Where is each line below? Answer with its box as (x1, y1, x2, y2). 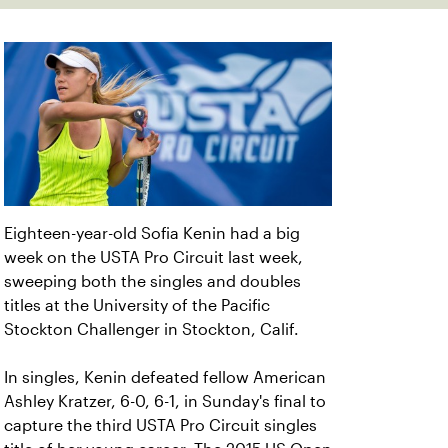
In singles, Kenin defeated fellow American (4, 369, 326, 386)
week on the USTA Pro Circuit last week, (4, 249, 303, 266)
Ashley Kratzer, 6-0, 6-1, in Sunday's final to (4, 393, 326, 410)
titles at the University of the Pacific (4, 297, 270, 314)
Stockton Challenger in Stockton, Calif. (4, 321, 299, 338)
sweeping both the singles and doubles (4, 273, 301, 290)
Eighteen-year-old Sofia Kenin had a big (4, 225, 300, 242)
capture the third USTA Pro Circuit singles (4, 417, 317, 434)
